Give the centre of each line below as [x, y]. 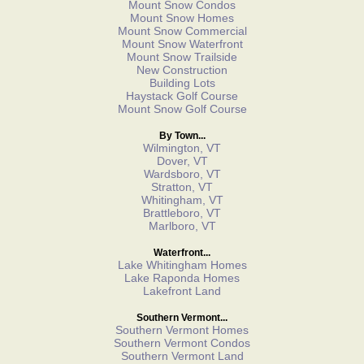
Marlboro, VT [182, 225]
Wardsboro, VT [182, 173]
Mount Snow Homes [182, 17]
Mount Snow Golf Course [182, 108]
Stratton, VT [182, 186]
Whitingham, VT [182, 199]
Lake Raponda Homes [182, 277]
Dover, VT [182, 160]
